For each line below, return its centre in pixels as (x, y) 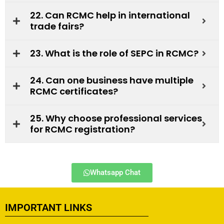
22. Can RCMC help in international (110, 15)
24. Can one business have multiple (112, 80)
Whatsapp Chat (115, 172)
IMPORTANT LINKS (48, 207)
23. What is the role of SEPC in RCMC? (114, 53)
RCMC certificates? (74, 91)
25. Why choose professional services (116, 118)
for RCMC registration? (82, 129)
